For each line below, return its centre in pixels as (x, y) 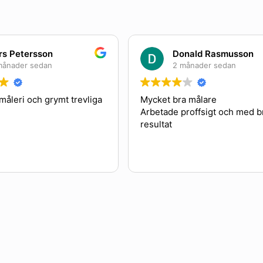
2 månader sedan (189, 65)
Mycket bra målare (163, 100)
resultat (141, 124)
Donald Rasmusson (198, 53)
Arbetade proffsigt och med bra (190, 112)
